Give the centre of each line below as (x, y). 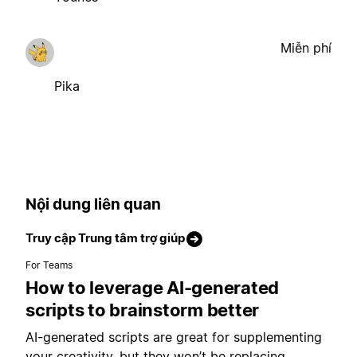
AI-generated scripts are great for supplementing (174, 337)
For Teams (49, 265)
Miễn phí (306, 47)
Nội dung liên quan (93, 204)
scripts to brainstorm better (142, 310)
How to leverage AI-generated (152, 288)
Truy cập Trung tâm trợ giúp (105, 238)
